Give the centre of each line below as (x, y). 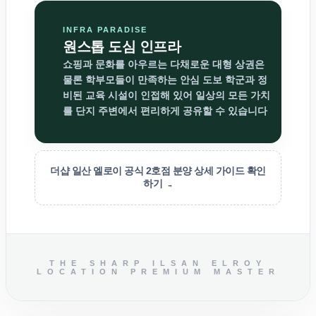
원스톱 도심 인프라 (122, 47)
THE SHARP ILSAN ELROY (158, 263)
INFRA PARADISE (105, 30)
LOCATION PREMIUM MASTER (158, 272)
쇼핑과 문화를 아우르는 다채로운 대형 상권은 (164, 65)
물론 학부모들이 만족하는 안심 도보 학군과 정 (165, 80)
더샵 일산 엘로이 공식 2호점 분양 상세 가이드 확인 (158, 171)
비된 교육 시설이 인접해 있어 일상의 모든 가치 (166, 96)
